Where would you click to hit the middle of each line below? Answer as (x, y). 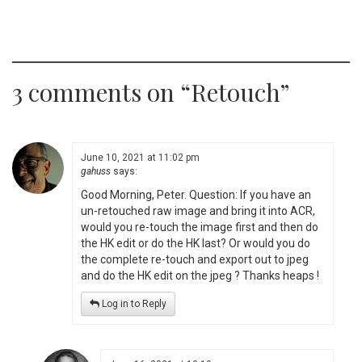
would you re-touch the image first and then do (200, 227)
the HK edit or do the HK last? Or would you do (196, 244)
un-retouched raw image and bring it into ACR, (198, 211)
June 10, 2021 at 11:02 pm (140, 158)
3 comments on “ (101, 93)
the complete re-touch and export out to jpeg (195, 260)
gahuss (96, 172)
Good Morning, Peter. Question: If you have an (196, 195)
